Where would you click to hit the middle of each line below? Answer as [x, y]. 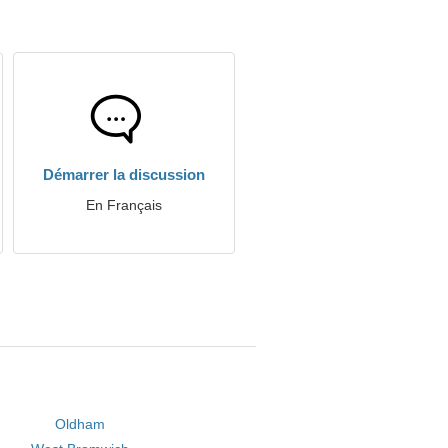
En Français [124, 205]
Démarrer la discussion [124, 174]
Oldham [80, 424]
